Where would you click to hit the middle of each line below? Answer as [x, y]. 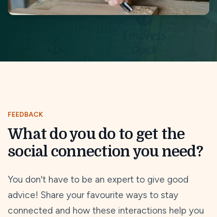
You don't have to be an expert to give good [98, 179]
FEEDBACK [25, 115]
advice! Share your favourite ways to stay [93, 195]
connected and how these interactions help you [106, 210]
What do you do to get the [96, 134]
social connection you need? [105, 152]
